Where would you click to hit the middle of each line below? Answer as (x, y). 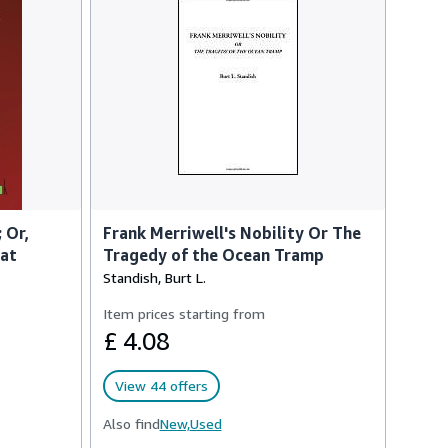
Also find (131, 423)
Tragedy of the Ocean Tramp (213, 255)
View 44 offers (161, 385)
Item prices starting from (183, 313)
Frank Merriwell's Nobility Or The (231, 233)
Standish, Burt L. (154, 277)
